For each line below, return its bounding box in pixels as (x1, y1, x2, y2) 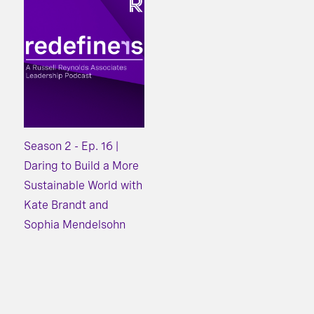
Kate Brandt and (24, 198, 109, 212)
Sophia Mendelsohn (24, 218, 125, 232)
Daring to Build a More (24, 159, 139, 173)
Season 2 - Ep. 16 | (24, 139, 118, 153)
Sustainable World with (24, 179, 142, 193)
